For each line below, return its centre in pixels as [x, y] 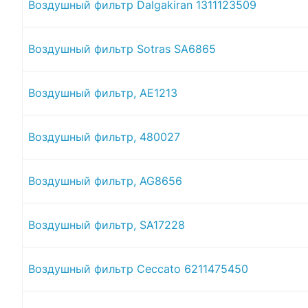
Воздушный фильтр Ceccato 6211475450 [138, 268]
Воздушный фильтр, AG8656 [105, 180]
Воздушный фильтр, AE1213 [103, 92]
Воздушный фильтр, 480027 [104, 136]
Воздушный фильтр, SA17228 [107, 224]
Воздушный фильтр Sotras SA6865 [122, 48]
